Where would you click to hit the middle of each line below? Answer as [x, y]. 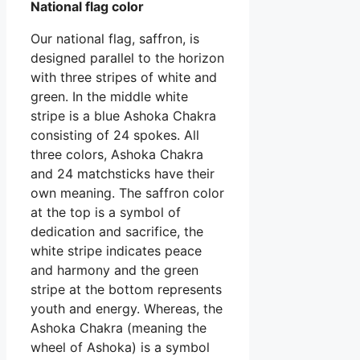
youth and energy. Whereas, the [127, 308]
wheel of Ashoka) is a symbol [120, 347]
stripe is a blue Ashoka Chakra [123, 115]
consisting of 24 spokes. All [115, 135]
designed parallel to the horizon [127, 57]
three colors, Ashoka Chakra [117, 154]
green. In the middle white [109, 96]
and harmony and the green [115, 270]
